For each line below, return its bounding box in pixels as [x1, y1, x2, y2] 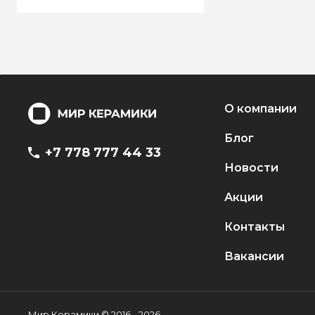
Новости [224, 161, 278, 174]
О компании [224, 102, 297, 115]
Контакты [224, 220, 285, 233]
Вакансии [224, 250, 284, 263]
